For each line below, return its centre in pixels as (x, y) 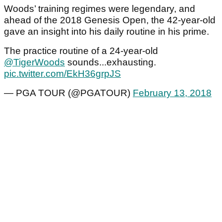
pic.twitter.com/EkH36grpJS (62, 74)
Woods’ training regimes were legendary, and (100, 9)
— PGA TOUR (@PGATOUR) (68, 93)
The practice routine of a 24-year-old (81, 51)
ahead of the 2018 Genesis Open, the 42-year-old (110, 20)
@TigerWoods (34, 62)
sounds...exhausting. (111, 62)
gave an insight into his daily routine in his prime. (107, 32)
